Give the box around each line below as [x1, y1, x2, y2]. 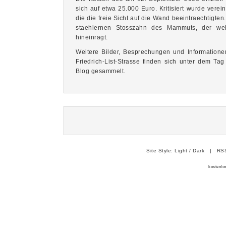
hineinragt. [76, 34, 108, 41]
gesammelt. [89, 68, 126, 75]
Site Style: [146, 148, 175, 153]
